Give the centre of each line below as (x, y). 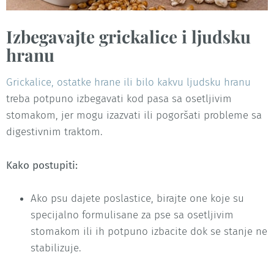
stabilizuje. (56, 248)
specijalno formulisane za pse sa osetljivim (132, 215)
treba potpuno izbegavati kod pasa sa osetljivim (119, 99)
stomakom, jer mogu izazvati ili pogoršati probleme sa (134, 116)
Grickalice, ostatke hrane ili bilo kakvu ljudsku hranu (128, 83)
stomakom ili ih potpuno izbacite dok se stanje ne (149, 231)
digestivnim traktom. (54, 132)
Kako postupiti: (42, 165)
